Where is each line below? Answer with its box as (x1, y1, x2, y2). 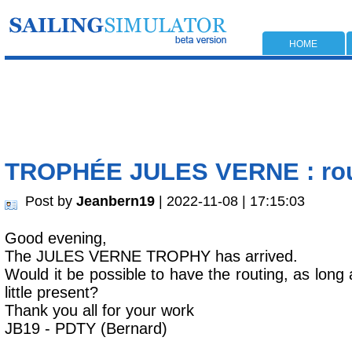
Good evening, (5, 229, 107, 247)
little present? (5, 284, 98, 301)
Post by (25, 192, 76, 209)
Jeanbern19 (76, 192, 155, 209)
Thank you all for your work (5, 302, 194, 319)
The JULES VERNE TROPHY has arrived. (5, 247, 298, 265)
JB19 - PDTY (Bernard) (5, 320, 167, 337)
